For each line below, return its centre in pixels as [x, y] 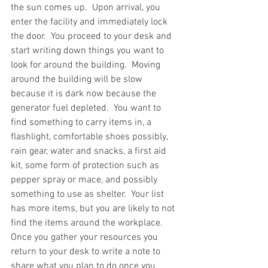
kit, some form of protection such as [86, 165]
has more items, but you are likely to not [94, 208]
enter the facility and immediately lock [90, 22]
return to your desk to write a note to [87, 252]
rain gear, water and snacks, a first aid [90, 151]
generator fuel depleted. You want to [87, 108]
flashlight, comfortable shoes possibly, [90, 137]
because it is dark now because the [85, 94]
